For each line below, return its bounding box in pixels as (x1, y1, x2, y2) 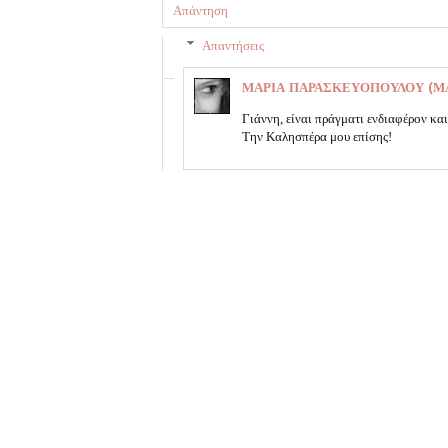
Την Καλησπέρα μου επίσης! (242, 128, 392, 144)
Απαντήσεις (201, 37, 264, 53)
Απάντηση (173, 3, 228, 18)
